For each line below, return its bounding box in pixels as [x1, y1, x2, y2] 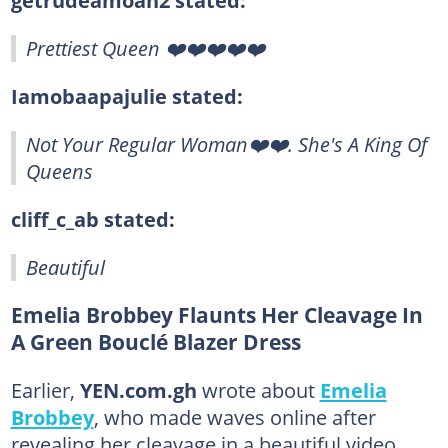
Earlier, [10, 375, 80, 404]
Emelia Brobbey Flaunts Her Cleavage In [10, 300, 423, 329]
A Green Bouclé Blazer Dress [10, 327, 301, 356]
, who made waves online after [93, 402, 376, 431]
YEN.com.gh [79, 375, 197, 404]
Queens [26, 156, 93, 185]
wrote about [196, 375, 320, 404]
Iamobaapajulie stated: [10, 81, 243, 110]
